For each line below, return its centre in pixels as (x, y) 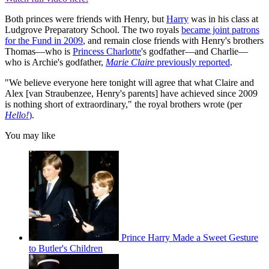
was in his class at (223, 19)
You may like (30, 136)
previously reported (193, 62)
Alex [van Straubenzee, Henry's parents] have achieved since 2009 (131, 94)
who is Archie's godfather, (55, 62)
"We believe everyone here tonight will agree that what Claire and (129, 83)
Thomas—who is (39, 52)
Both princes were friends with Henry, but (86, 19)
